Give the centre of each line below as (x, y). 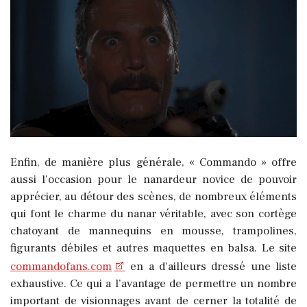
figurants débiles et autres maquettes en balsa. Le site (153, 248)
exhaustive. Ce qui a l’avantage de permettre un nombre (153, 283)
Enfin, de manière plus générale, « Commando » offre (153, 162)
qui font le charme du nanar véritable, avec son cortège (153, 213)
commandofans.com (61, 266)
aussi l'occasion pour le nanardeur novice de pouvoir (153, 179)
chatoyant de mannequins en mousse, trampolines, (153, 231)
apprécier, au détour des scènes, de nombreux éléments (153, 196)
